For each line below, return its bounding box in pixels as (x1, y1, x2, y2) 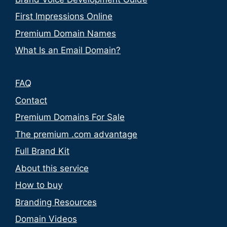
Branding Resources (15, 197, 97, 207)
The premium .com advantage (15, 129, 137, 139)
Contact (15, 95, 47, 105)
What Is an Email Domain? (15, 45, 121, 56)
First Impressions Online (15, 11, 112, 22)
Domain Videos (15, 214, 77, 224)
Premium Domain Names (15, 28, 116, 39)
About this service (15, 163, 89, 173)
